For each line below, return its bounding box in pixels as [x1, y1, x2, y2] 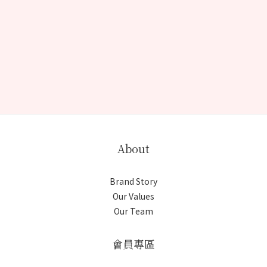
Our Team [114, 205, 153, 217]
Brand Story [110, 175, 157, 187]
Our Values [113, 190, 154, 202]
